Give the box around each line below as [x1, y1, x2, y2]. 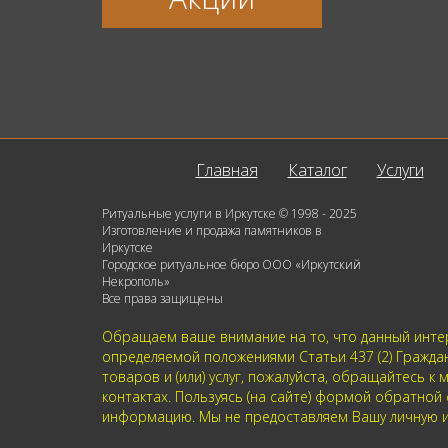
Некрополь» [102, 272, 170, 290]
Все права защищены [102, 289, 223, 307]
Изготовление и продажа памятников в [102, 221, 322, 239]
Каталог [287, 158, 347, 181]
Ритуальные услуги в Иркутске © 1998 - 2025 [102, 204, 357, 222]
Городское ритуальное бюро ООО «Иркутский [102, 255, 361, 273]
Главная [195, 158, 258, 181]
